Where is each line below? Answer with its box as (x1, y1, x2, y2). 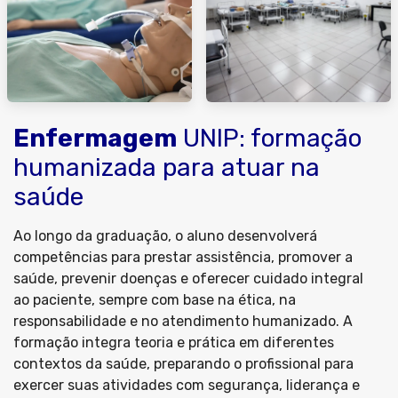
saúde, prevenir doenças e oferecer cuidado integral (13, 270, 363, 287)
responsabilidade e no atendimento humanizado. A (13, 313, 353, 330)
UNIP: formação (177, 123, 362, 153)
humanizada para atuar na (13, 153, 320, 182)
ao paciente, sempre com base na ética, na (13, 291, 296, 308)
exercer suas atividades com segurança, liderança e (13, 377, 360, 394)
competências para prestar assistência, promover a (13, 249, 353, 266)
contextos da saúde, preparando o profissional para (13, 355, 354, 372)
